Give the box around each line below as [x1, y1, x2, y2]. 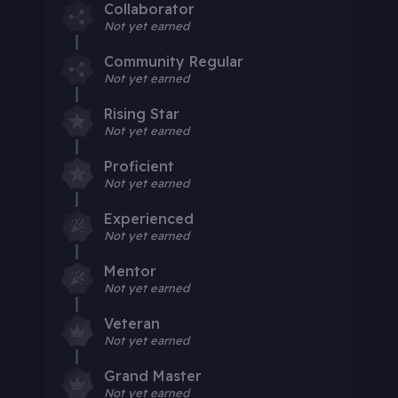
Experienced [103, 209, 194, 227]
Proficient [103, 156, 174, 175]
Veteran [103, 314, 160, 332]
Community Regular [103, 52, 243, 70]
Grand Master [103, 366, 202, 385]
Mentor [103, 261, 156, 280]
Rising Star [103, 104, 179, 123]
